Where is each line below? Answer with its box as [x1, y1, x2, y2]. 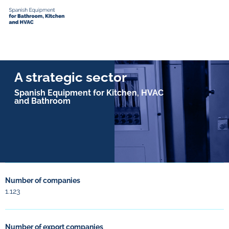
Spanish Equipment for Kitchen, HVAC [14, 88, 164, 98]
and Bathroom [14, 96, 71, 106]
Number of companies [5, 176, 80, 185]
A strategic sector [14, 70, 127, 85]
